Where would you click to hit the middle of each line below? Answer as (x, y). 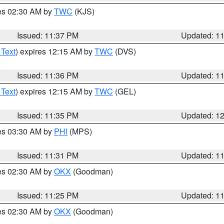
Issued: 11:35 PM (48, 115)
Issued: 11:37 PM (48, 35)
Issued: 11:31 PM (48, 155)
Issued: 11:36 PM (48, 75)
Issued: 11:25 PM (48, 195)
